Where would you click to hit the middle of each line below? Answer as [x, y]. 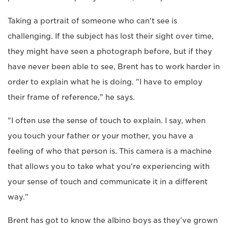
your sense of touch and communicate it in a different [108, 182]
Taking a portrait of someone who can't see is [92, 21]
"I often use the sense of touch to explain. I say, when [107, 121]
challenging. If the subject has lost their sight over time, [111, 36]
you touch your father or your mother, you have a [101, 136]
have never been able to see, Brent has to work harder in [114, 67]
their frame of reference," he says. [71, 97]
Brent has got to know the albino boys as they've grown [113, 221]
